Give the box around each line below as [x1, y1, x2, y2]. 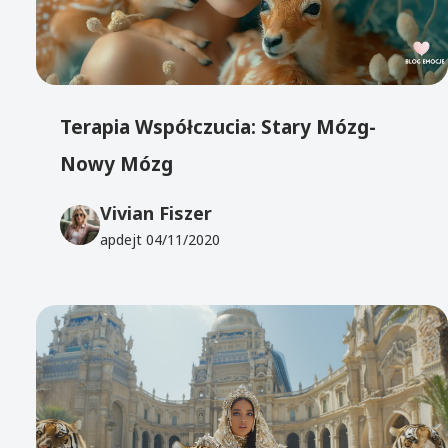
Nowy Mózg [60, 151, 174, 178]
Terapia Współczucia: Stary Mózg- [60, 114, 377, 141]
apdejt [100, 229, 147, 249]
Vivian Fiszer [100, 200, 213, 225]
